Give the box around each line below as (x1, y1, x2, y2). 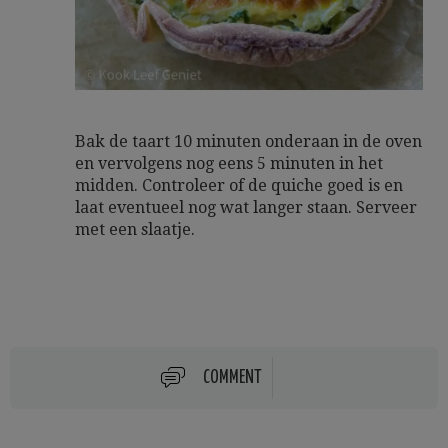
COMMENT (203, 368, 262, 387)
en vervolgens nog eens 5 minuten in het (75, 154, 383, 173)
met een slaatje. (75, 220, 195, 239)
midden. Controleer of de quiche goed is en (75, 176, 403, 195)
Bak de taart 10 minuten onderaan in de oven (75, 132, 422, 151)
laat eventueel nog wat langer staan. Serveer (75, 198, 417, 217)
